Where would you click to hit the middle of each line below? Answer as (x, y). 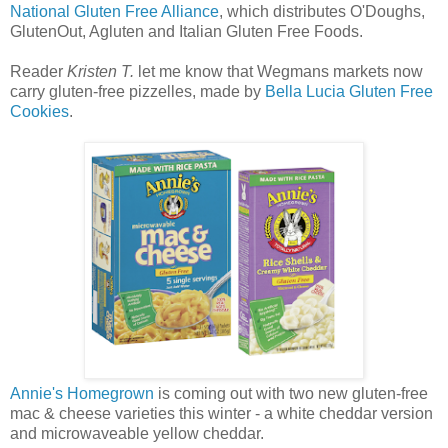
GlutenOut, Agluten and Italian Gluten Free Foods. (186, 31)
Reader (38, 71)
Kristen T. (100, 71)
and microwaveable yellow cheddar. (137, 433)
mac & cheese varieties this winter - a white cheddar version (221, 413)
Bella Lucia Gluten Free (349, 91)
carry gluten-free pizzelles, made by (137, 91)
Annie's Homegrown (82, 393)
